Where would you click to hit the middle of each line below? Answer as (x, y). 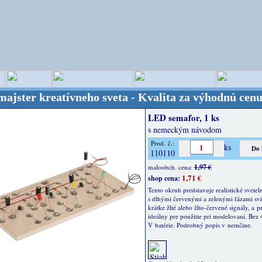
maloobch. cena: (171, 167)
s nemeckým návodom (185, 130)
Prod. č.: (163, 143)
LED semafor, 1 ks (183, 118)
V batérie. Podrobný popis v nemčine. (200, 225)
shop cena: (164, 178)
